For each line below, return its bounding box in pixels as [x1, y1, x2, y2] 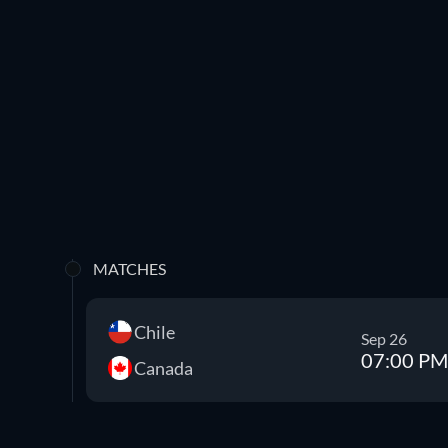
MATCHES [93, 259, 166, 278]
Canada [134, 357, 193, 379]
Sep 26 [361, 328, 407, 348]
